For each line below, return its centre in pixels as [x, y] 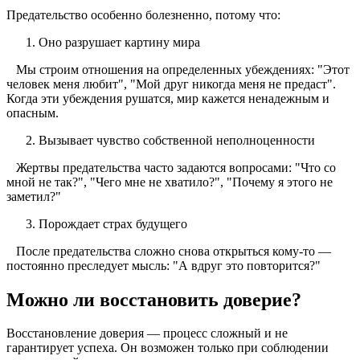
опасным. [34, 112]
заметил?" [35, 196]
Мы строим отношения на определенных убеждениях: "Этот [178, 69]
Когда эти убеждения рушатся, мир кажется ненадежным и [168, 98]
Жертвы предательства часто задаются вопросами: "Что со [171, 167]
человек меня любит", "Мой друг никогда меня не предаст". [171, 84]
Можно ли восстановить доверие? [156, 299]
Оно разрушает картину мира [119, 42]
